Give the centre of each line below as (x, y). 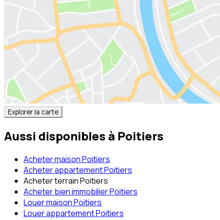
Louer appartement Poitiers (74, 213)
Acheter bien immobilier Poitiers (81, 191)
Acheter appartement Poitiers (78, 170)
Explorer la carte (33, 112)
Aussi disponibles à (59, 136)
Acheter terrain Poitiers (66, 180)
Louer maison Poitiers (63, 202)
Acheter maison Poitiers (67, 159)
